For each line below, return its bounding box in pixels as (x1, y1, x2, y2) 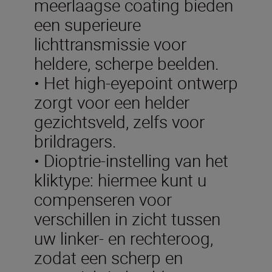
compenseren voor (34, 187, 172, 211)
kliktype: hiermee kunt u (34, 168, 206, 191)
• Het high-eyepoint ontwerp (34, 70, 238, 94)
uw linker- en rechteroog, (34, 226, 213, 250)
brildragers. (34, 129, 117, 152)
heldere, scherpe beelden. (34, 51, 219, 75)
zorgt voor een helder (34, 90, 189, 114)
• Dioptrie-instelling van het (34, 148, 228, 172)
